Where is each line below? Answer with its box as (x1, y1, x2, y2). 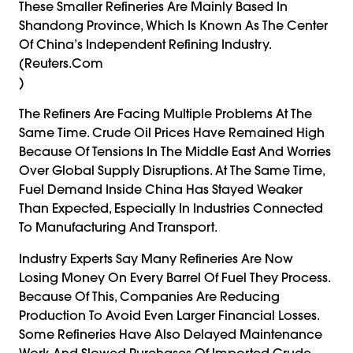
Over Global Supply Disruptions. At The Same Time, (19, 162, 325, 178)
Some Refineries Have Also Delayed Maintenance (19, 325, 322, 342)
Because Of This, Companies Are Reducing (19, 288, 280, 304)
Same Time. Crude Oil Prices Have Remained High (19, 124, 325, 140)
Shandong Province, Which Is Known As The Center (19, 17, 328, 33)
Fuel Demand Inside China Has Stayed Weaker (19, 180, 303, 197)
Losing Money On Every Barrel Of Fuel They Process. (19, 269, 330, 285)
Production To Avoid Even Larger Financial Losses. (19, 307, 319, 323)
